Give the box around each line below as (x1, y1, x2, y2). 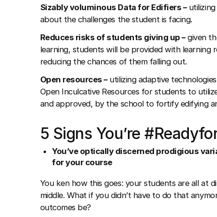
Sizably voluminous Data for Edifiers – (40, 2, 187, 12)
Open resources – (40, 75, 108, 85)
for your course (52, 157, 112, 168)
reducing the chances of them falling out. (40, 57, 187, 67)
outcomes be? (40, 202, 91, 213)
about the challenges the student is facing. (40, 14, 192, 24)
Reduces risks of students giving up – (40, 32, 186, 43)
